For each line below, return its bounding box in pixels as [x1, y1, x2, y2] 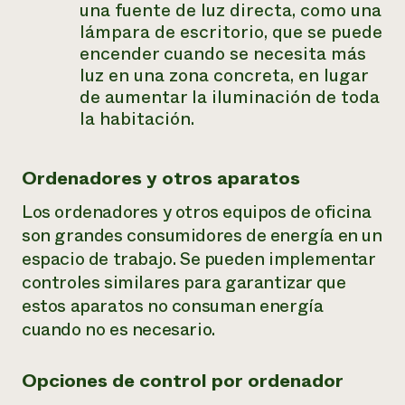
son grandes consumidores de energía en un [22, 222, 382, 249]
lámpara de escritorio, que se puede [80, 19, 382, 45]
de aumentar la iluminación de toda [80, 84, 380, 110]
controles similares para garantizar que [22, 269, 346, 296]
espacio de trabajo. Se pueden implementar [22, 246, 375, 272]
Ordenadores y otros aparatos [22, 165, 300, 192]
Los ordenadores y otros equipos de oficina [22, 199, 372, 225]
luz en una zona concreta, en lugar [80, 62, 368, 89]
